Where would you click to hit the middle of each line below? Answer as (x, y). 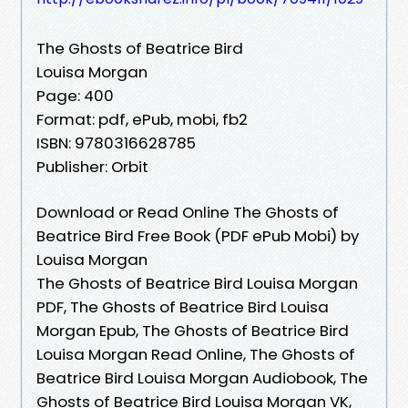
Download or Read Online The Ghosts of (188, 212)
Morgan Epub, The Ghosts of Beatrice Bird (193, 330)
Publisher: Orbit (92, 166)
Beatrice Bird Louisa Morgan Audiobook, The (202, 377)
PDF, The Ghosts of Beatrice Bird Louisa (183, 306)
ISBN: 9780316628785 (116, 143)
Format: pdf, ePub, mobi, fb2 (142, 119)
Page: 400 (75, 95)
